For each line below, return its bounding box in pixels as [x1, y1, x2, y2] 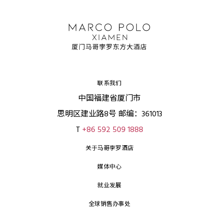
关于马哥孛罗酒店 [85, 143, 134, 153]
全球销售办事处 [88, 199, 131, 209]
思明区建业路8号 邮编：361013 [57, 108, 162, 121]
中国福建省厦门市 [78, 92, 141, 105]
